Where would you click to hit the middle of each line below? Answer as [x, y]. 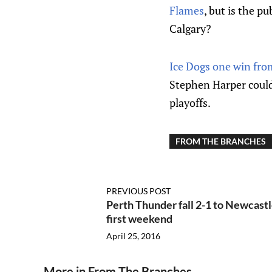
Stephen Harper [208, 84]
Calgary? [190, 29]
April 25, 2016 [133, 236]
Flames [187, 10]
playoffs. [190, 103]
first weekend [139, 219]
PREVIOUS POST [138, 191]
